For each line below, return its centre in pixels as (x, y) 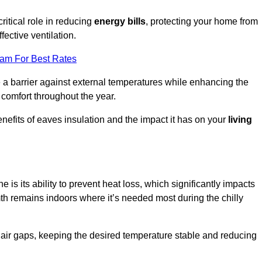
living (240, 120)
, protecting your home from (202, 22)
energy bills (120, 22)
